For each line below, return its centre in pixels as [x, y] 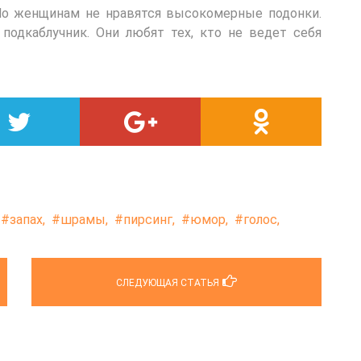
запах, [27, 219]
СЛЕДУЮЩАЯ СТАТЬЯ [168, 282]
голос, [261, 219]
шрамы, [84, 219]
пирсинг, [149, 219]
